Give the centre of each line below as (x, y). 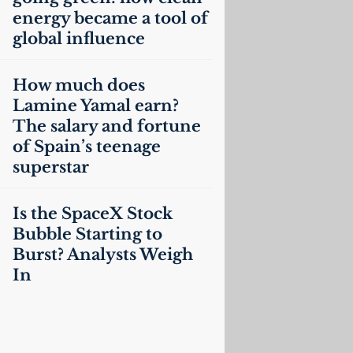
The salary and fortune (106, 126)
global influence (78, 39)
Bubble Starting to (87, 234)
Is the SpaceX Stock (92, 214)
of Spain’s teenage (86, 147)
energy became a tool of (110, 18)
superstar (50, 167)
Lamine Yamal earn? (95, 106)
